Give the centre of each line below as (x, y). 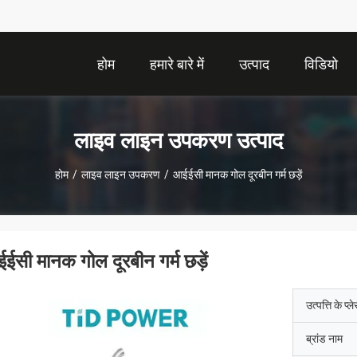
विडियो (321, 65)
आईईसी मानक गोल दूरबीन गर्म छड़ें (237, 174)
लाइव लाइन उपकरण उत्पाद (178, 140)
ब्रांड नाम (324, 339)
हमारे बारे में (177, 65)
